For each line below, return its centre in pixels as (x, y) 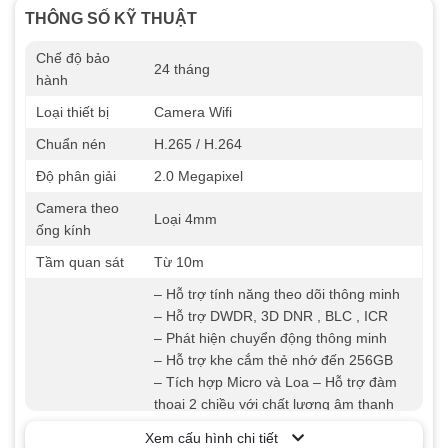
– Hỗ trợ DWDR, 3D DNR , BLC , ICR (271, 316)
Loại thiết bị (72, 112)
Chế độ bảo (73, 58)
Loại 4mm (185, 219)
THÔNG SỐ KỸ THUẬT (111, 19)
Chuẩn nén (71, 144)
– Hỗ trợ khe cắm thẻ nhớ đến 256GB (273, 360)
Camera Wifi (193, 112)
